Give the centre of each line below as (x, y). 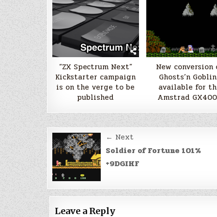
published (96, 97)
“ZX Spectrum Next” (95, 67)
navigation (89, 152)
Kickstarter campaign (96, 77)
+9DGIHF (123, 163)
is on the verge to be (96, 87)
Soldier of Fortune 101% (153, 150)
